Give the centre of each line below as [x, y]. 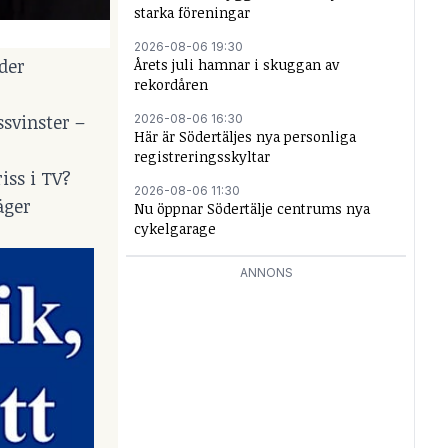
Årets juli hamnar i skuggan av [236, 64]
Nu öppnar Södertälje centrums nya [252, 208]
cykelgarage [175, 228]
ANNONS [266, 272]
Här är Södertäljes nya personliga [245, 136]
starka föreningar [192, 12]
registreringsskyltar [202, 156]
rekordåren [171, 84]
